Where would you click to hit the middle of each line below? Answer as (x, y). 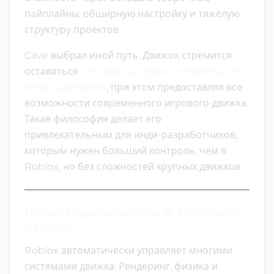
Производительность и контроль (131, 212)
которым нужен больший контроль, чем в (125, 150)
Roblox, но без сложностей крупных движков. (133, 166)
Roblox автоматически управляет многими (128, 250)
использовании (65, 87)
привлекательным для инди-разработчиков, (131, 135)
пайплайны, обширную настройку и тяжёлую (132, 13)
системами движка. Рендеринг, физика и (121, 266)
